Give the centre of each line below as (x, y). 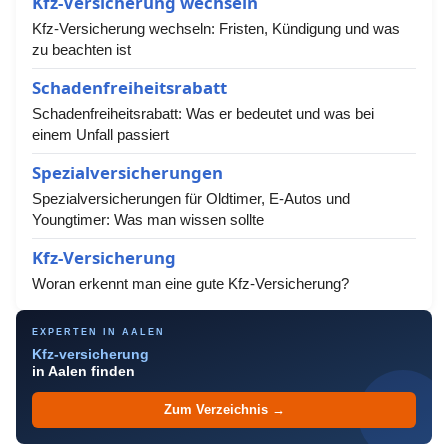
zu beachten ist (81, 49)
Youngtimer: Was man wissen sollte (148, 219)
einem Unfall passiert (100, 134)
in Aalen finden (83, 371)
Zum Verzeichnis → (224, 410)
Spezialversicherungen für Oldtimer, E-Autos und (191, 198)
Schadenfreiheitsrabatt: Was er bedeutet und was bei (203, 113)
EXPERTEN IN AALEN (98, 332)
